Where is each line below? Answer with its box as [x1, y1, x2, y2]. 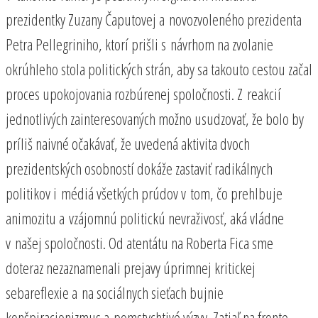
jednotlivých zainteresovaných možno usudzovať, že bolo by [6, 107, 304, 129]
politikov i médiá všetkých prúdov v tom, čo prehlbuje [6, 182, 283, 204]
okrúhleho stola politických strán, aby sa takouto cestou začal [6, 57, 312, 79]
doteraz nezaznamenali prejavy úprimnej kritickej [6, 256, 256, 278]
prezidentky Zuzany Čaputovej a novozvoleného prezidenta [6, 8, 302, 30]
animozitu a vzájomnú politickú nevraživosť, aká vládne [6, 207, 284, 229]
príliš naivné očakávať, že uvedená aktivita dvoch [6, 132, 250, 154]
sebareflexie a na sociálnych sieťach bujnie [6, 281, 224, 303]
